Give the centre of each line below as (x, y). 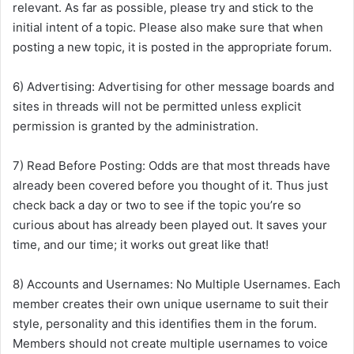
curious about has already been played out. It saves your (170, 225)
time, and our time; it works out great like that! (141, 245)
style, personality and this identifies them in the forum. (165, 324)
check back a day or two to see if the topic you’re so (157, 205)
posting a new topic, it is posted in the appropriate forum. (172, 47)
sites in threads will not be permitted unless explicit (157, 106)
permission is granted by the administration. (136, 126)
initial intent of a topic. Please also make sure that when (168, 27)
